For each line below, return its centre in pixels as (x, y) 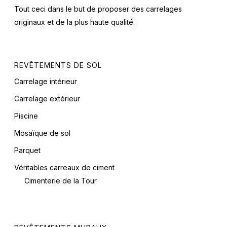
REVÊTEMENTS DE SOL (58, 65)
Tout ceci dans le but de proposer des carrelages (98, 9)
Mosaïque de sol (42, 133)
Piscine (26, 116)
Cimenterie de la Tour (61, 181)
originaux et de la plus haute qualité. (74, 22)
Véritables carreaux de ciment (64, 168)
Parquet (27, 150)
